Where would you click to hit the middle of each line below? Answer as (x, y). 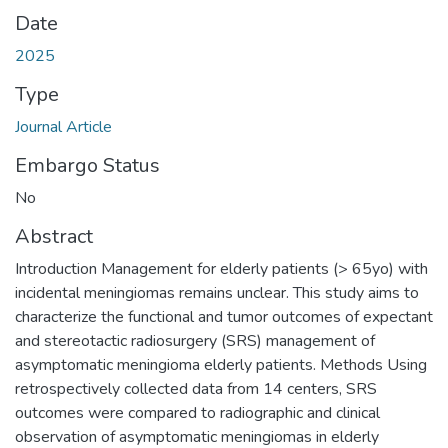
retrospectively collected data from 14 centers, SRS (196, 388)
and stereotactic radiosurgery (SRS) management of (195, 340)
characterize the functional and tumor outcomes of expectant (224, 316)
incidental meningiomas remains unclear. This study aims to (217, 292)
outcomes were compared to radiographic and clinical (197, 412)
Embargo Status (87, 165)
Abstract (54, 236)
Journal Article (63, 126)
